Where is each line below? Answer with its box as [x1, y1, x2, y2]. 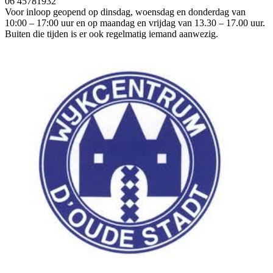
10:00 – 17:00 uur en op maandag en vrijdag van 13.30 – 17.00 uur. [5, 17, 265, 28]
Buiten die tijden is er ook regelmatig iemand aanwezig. [5, 28, 218, 39]
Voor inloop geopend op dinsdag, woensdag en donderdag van [5, 6, 246, 17]
